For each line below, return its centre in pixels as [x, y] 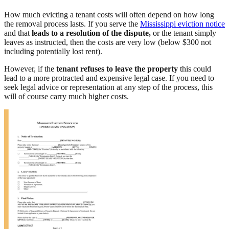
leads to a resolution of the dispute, [91, 33]
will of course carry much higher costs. [66, 97]
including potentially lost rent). [53, 52]
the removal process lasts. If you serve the [72, 24]
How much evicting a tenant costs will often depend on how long [109, 15]
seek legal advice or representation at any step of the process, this [108, 87]
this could [194, 69]
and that [18, 33]
